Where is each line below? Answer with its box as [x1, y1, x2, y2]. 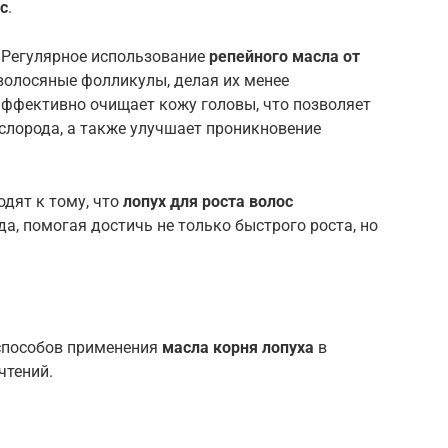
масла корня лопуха [162, 337, 314, 357]
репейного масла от [209, 46, 360, 66]
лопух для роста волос [123, 191, 293, 211]
